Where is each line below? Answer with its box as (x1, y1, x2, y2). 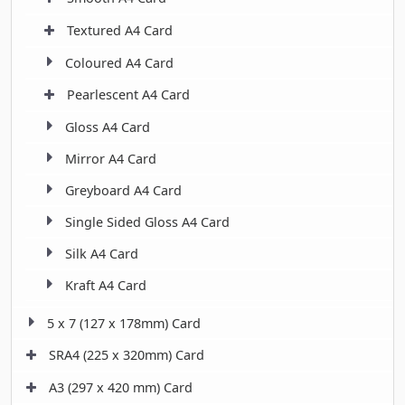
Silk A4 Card (65, 244, 138, 262)
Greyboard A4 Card (65, 181, 182, 199)
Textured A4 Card (67, 21, 173, 39)
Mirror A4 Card (65, 149, 156, 167)
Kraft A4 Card (65, 276, 146, 294)
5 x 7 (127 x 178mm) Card (47, 314, 201, 332)
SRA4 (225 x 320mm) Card (49, 345, 204, 363)
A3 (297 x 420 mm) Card (49, 378, 193, 396)
